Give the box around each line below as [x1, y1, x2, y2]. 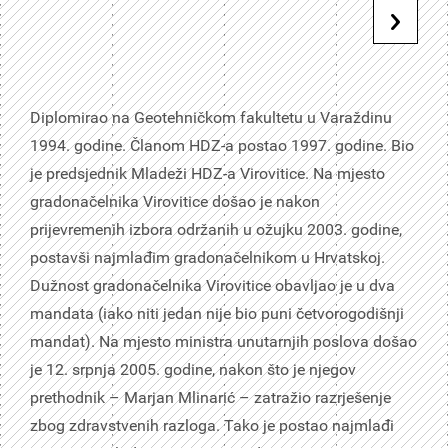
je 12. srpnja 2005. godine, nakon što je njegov [30, 360, 356, 379]
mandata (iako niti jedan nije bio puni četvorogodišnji [30, 304, 404, 323]
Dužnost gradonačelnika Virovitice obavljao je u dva [30, 276, 395, 295]
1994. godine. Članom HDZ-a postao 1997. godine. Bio [30, 136, 414, 155]
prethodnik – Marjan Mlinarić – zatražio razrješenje [30, 388, 391, 407]
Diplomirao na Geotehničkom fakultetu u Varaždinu [30, 108, 392, 127]
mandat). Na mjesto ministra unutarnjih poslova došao [30, 332, 417, 351]
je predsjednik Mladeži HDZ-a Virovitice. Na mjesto [30, 164, 385, 183]
